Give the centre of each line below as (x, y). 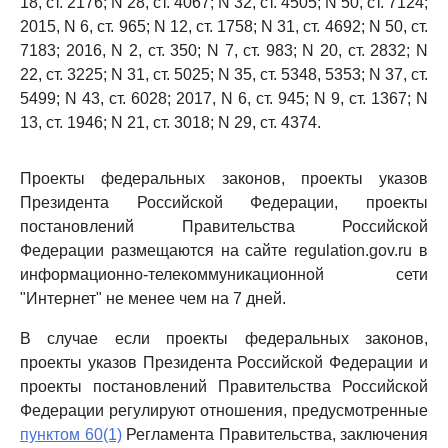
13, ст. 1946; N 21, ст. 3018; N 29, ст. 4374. (170, 122)
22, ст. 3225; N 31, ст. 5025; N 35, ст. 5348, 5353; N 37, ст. (224, 74)
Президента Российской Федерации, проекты (224, 202)
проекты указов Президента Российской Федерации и (224, 362)
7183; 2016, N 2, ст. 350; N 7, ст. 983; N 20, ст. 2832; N (224, 50)
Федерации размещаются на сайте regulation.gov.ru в (224, 250)
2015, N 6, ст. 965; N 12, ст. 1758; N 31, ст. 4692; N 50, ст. (224, 26)
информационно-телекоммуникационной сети (224, 274)
